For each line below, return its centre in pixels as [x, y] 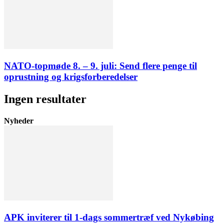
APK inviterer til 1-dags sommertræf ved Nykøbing [109, 217]
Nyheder [19, 120]
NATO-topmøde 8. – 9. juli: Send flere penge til [100, 65]
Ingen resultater [45, 99]
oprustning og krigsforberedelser [71, 76]
